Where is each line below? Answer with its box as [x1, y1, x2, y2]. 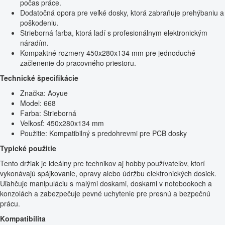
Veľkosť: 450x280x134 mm [20, 118, 104, 128]
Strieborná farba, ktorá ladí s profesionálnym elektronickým [20, 27, 207, 38]
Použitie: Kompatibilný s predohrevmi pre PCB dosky [20, 128, 187, 138]
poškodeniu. [20, 17, 59, 28]
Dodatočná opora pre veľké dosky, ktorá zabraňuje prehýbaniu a [20, 7, 224, 18]
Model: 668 [20, 97, 56, 108]
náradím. [20, 37, 49, 48]
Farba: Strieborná [20, 107, 76, 118]
